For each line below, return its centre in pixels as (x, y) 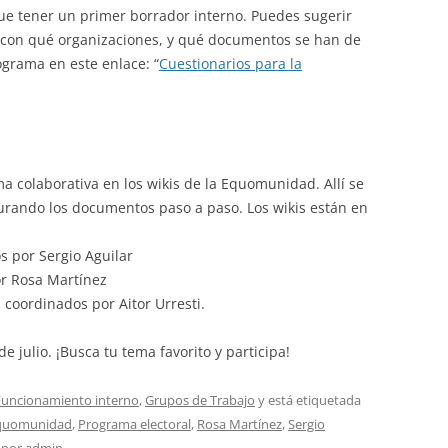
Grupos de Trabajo (200, 399)
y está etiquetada (308, 399)
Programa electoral (134, 423)
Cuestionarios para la (230, 63)
